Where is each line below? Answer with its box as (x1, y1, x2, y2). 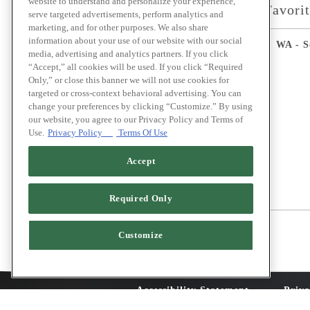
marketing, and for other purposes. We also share (28, 22, 208, 33)
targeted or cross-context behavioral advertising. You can (28, 88, 241, 99)
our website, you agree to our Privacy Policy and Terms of (28, 114, 243, 125)
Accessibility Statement (136, 285, 249, 296)
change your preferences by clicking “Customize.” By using (28, 101, 253, 112)
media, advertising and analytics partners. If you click (28, 48, 228, 60)
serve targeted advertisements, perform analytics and (28, 9, 224, 20)
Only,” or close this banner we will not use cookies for (28, 75, 229, 86)
